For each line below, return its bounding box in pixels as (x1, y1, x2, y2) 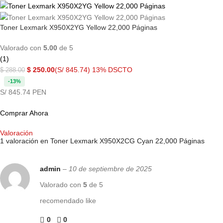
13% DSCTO (92, 66, 132, 74)
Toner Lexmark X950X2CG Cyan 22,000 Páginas (50, 137, 205, 145)
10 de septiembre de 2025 (69, 165, 152, 173)
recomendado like (40, 197, 96, 205)
